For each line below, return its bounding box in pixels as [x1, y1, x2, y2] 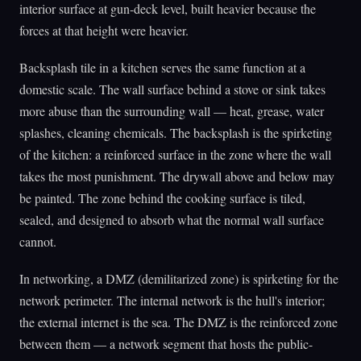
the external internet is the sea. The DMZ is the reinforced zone [19, 313, 338, 331]
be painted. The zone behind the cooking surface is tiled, [19, 189, 305, 206]
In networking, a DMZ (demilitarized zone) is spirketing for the [19, 270, 338, 288]
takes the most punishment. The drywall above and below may [19, 167, 334, 185]
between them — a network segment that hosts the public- [19, 335, 313, 353]
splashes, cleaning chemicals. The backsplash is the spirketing [19, 123, 332, 141]
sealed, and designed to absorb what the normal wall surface [19, 210, 324, 228]
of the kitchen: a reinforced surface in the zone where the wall [19, 145, 331, 163]
